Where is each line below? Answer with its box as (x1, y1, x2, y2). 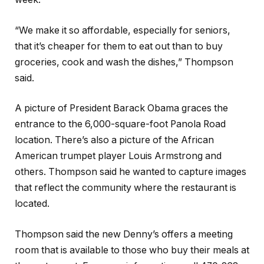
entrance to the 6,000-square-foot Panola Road (15, 118, 226, 130)
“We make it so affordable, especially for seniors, (15, 24, 230, 36)
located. (15, 198, 49, 210)
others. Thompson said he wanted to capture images (15, 166, 246, 178)
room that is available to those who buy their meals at (15, 244, 249, 256)
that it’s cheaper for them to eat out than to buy (15, 40, 223, 52)
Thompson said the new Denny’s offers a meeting (15, 228, 233, 240)
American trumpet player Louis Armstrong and (15, 150, 222, 162)
